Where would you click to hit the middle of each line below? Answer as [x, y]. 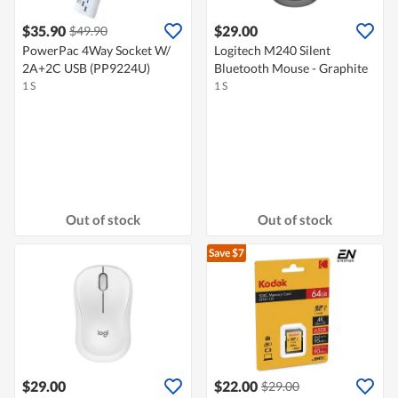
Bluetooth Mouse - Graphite [291, 68]
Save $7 [227, 253]
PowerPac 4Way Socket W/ [96, 51]
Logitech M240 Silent [272, 51]
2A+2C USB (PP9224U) [86, 68]
